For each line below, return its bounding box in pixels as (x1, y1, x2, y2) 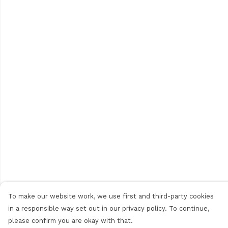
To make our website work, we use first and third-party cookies (8, 192, 214, 200)
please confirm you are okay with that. (8, 217, 133, 224)
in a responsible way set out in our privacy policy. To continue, (8, 205, 209, 212)
